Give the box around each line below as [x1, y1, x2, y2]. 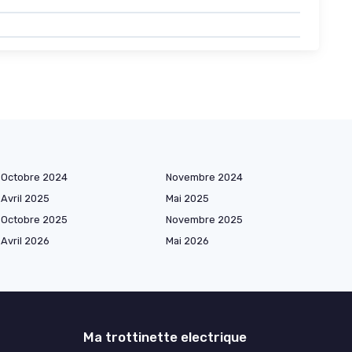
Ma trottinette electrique [83, 328, 247, 345]
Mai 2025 [166, 192, 209, 204]
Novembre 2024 [166, 170, 243, 183]
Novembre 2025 [166, 213, 243, 225]
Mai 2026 [166, 234, 209, 247]
